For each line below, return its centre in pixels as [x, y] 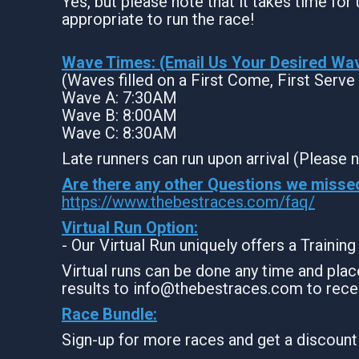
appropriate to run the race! [160, 19]
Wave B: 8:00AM [119, 115]
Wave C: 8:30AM [119, 133]
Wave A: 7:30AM [119, 97]
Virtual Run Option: [130, 227]
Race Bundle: [109, 314]
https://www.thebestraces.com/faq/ [188, 202]
